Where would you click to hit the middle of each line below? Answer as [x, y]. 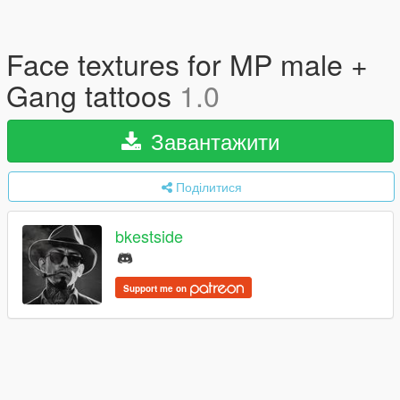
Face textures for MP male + [187, 63]
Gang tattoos [93, 95]
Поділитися [208, 187]
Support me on [156, 288]
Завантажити [212, 141]
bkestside [149, 236]
